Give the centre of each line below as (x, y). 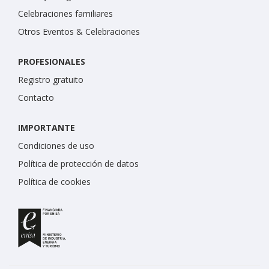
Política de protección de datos (78, 163)
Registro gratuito (51, 79)
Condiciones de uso (56, 145)
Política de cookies (54, 181)
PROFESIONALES (52, 61)
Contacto (36, 97)
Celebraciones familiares (65, 13)
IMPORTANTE (47, 127)
